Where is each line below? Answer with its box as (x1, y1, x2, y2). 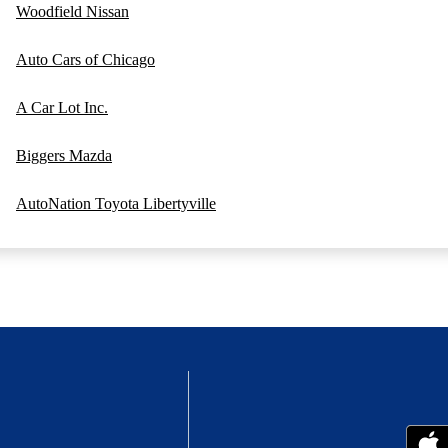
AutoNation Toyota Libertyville (16, 195, 216, 212)
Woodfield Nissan (16, 3, 129, 20)
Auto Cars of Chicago (16, 51, 155, 68)
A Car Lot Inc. (16, 99, 108, 116)
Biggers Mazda (16, 147, 112, 164)
